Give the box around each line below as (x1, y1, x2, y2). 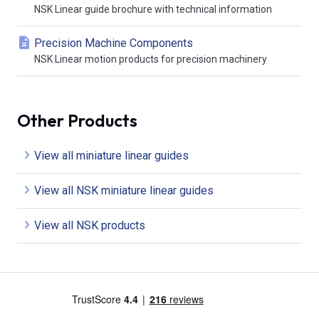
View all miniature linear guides (34, 149, 189, 162)
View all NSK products (34, 219, 145, 232)
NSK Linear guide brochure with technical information (34, 4, 272, 15)
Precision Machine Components (34, 36, 193, 50)
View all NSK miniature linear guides (34, 184, 214, 197)
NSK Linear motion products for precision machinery (34, 53, 267, 65)
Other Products (17, 110, 137, 131)
